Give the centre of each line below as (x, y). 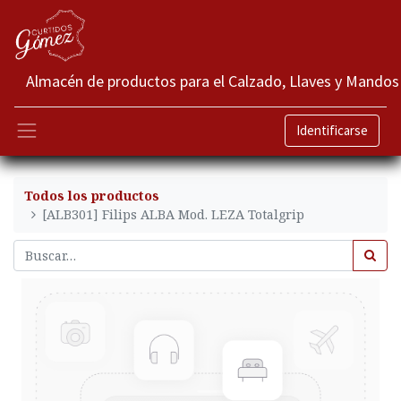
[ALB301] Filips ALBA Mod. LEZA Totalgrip (174, 214)
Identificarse (332, 131)
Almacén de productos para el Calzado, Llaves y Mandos (213, 81)
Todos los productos (92, 195)
